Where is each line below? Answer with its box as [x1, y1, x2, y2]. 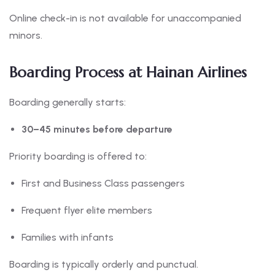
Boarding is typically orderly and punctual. [9, 258, 198, 271]
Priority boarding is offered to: [9, 150, 147, 163]
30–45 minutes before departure [21, 123, 172, 136]
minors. [9, 29, 42, 42]
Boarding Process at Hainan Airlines [9, 63, 247, 82]
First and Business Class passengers [21, 177, 185, 190]
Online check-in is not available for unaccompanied [9, 12, 241, 25]
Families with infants [21, 231, 114, 244]
